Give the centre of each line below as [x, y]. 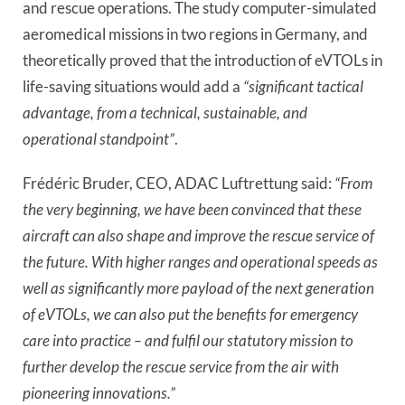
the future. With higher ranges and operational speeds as [200, 262]
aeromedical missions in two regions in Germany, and [195, 34]
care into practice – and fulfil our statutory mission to [188, 341]
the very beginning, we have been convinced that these [192, 210]
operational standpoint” [99, 139]
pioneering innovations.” [99, 393]
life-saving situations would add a [133, 87]
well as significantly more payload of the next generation [198, 288]
